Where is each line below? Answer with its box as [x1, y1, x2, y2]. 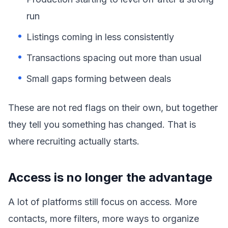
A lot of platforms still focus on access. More [8, 196, 197, 207]
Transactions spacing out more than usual [26, 52, 202, 63]
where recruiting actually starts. [8, 136, 139, 147]
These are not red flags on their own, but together [8, 102, 218, 113]
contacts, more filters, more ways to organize [8, 213, 199, 224]
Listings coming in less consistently [26, 32, 174, 42]
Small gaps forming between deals [26, 73, 171, 84]
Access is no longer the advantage [8, 170, 212, 185]
